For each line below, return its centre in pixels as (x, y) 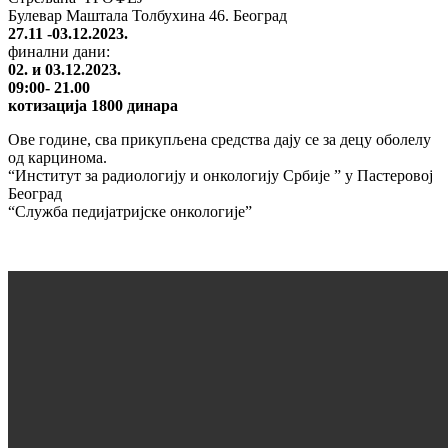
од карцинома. (57, 157)
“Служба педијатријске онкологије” (130, 211)
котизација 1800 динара (93, 105)
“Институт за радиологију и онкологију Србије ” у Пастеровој (220, 175)
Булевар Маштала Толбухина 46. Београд (147, 15)
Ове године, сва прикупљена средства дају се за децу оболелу (219, 139)
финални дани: (59, 51)
